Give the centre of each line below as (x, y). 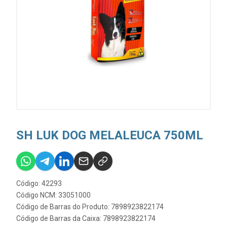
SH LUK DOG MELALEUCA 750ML (110, 135)
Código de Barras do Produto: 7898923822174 (90, 207)
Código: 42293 (39, 183)
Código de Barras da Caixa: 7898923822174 (86, 218)
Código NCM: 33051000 (53, 195)
